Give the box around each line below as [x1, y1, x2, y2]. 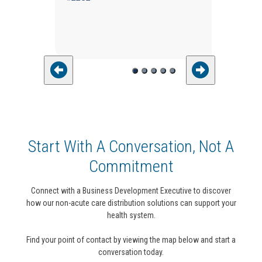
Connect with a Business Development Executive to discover [31, 185, 231, 195]
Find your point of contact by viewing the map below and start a [26, 235, 236, 244]
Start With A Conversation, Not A [28, 136, 234, 156]
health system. [106, 210, 156, 220]
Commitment [88, 156, 174, 176]
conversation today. [98, 247, 164, 257]
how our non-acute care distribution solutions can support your [26, 198, 236, 208]
